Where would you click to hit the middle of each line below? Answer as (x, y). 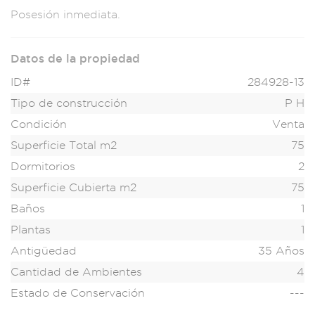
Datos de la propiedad (75, 59)
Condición (39, 124)
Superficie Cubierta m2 (73, 188)
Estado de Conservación (78, 293)
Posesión (35, 15)
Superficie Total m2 (64, 146)
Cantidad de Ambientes (76, 272)
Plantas (31, 230)
